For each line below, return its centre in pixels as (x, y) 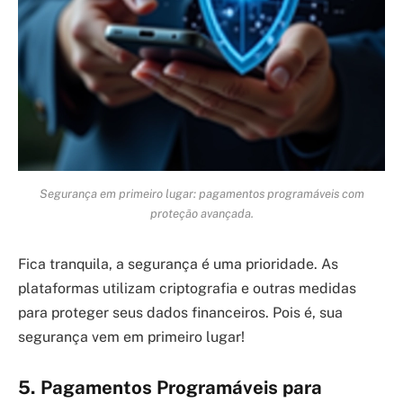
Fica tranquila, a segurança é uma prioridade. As (178, 264)
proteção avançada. (201, 213)
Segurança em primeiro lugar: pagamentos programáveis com (201, 193)
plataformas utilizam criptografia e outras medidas (187, 289)
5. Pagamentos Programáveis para (170, 388)
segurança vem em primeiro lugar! (131, 337)
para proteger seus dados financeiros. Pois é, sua (180, 313)
